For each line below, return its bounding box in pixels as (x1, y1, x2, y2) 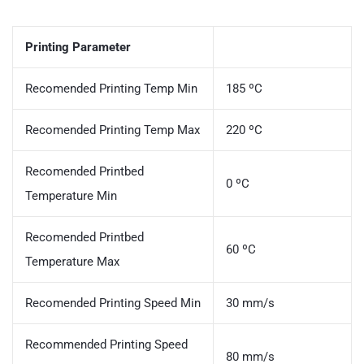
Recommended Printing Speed (25, 336, 188, 352)
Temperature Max (25, 253, 119, 269)
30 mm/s (226, 295, 275, 310)
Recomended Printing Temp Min (25, 80, 197, 96)
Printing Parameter (25, 39, 131, 54)
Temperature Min (25, 188, 117, 203)
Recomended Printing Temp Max (25, 122, 200, 137)
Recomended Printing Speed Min (25, 295, 201, 310)
